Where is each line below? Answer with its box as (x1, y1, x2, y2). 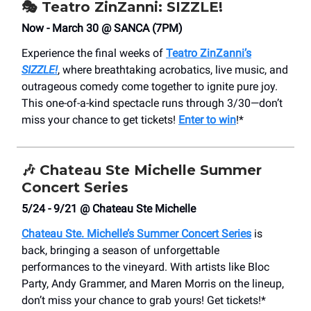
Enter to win (178, 113, 236, 127)
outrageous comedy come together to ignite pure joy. (22, 80, 278, 94)
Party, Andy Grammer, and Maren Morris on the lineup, (22, 277, 284, 291)
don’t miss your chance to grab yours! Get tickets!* (22, 294, 266, 308)
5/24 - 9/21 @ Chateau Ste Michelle (22, 202, 196, 216)
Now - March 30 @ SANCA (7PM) (22, 22, 183, 35)
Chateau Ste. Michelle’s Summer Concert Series (22, 227, 251, 241)
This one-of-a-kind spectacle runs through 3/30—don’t (22, 96, 283, 110)
